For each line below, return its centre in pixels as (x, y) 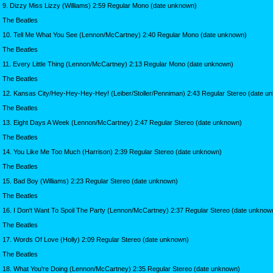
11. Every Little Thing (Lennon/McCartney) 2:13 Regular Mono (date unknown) (118, 64)
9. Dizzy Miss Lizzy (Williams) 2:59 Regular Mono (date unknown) (100, 5)
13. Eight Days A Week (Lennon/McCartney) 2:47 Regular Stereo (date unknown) (122, 122)
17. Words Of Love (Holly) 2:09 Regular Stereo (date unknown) (96, 239)
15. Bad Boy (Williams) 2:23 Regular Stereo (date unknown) (90, 181)
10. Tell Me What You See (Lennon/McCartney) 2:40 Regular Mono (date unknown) (125, 34)
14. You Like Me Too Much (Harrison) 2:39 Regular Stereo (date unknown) (112, 151)
